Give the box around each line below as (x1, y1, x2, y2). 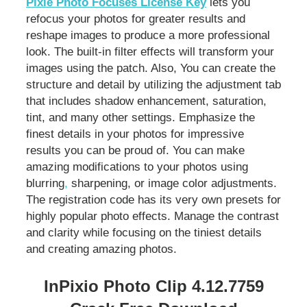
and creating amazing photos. (26, 242, 177, 256)
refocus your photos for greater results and (26, 12, 245, 25)
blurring (26, 176, 64, 190)
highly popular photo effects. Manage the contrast (26, 209, 279, 223)
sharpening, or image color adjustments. (68, 176, 277, 190)
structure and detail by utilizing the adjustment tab (26, 77, 281, 91)
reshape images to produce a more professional (26, 28, 270, 42)
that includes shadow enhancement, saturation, (26, 94, 267, 108)
